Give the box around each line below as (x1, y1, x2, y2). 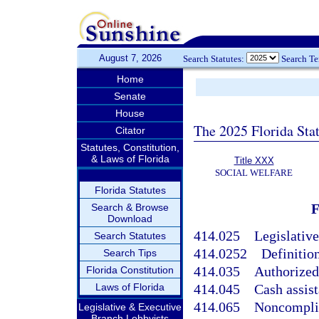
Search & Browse (91, 202, 169, 213)
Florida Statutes (94, 184, 166, 196)
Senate (114, 90, 146, 102)
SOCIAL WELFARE (215, 167, 293, 178)
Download (108, 213, 152, 224)
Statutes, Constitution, (80, 142, 179, 153)
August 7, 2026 (98, 53, 162, 63)
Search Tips (103, 247, 157, 258)
